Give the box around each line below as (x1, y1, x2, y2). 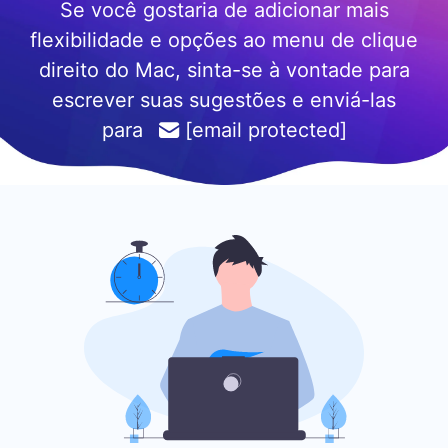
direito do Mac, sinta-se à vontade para (38, 58, 410, 83)
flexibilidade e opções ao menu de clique (30, 28, 418, 53)
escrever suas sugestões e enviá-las (52, 88, 396, 113)
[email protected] (184, 118, 347, 143)
